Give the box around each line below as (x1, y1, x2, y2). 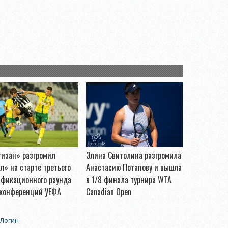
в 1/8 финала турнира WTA (86, 174, 172, 186)
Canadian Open (86, 186, 131, 198)
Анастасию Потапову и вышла (86, 161, 182, 174)
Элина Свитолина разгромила (86, 149, 181, 162)
